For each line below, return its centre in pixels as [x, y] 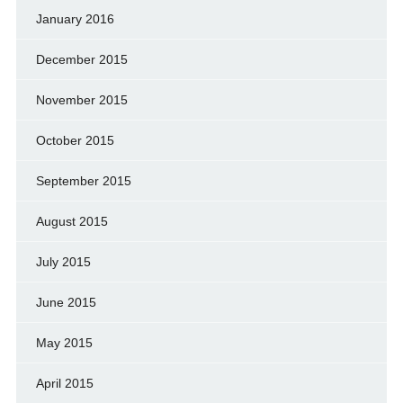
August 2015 [72, 221]
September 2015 [83, 180]
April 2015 [64, 383]
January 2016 [75, 18]
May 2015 [64, 342]
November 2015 [81, 99]
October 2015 [75, 140]
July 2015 [63, 261]
